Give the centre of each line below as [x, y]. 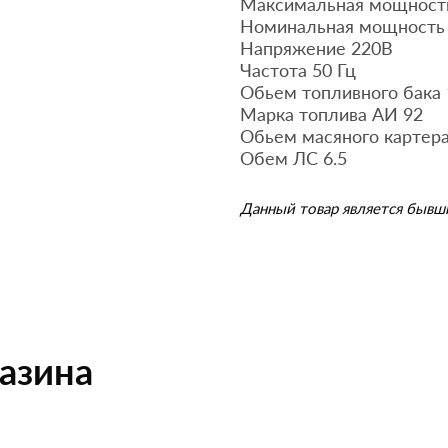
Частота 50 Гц [298, 70]
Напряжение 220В [316, 48]
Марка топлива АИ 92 [331, 114]
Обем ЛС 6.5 [293, 158]
